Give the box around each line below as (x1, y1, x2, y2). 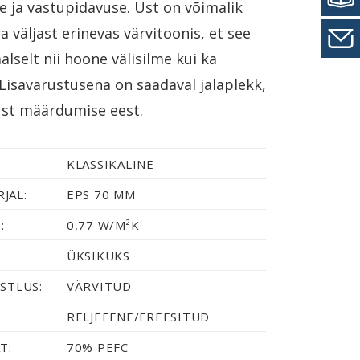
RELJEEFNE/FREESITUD (66, 309, 211, 325)
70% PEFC (66, 339, 129, 355)
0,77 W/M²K (66, 217, 140, 233)
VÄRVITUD (66, 278, 132, 294)
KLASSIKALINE (66, 156, 154, 172)
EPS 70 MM (66, 186, 136, 202)
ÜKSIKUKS (66, 247, 130, 264)
